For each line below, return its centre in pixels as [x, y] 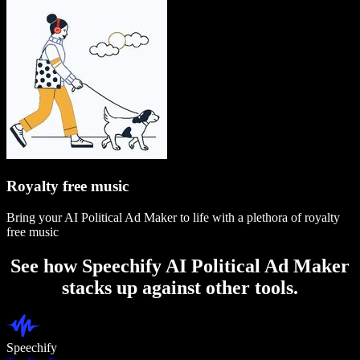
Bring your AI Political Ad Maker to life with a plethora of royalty [173, 217]
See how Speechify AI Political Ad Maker [180, 266]
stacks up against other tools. [180, 287]
